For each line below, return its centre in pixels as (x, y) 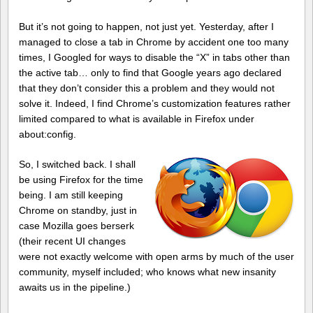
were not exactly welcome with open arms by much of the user (156, 256)
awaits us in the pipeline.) (75, 287)
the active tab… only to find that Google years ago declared (150, 72)
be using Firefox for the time (81, 179)
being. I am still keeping (71, 195)
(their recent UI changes (72, 241)
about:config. (48, 134)
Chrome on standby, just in (78, 210)
